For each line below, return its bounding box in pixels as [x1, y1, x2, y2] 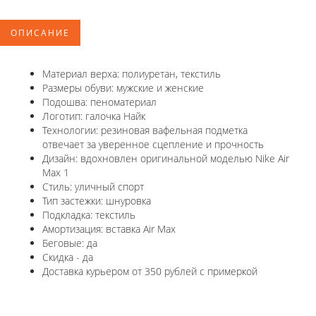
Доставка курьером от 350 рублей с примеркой [42, 265, 257, 279]
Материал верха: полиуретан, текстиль [42, 67, 221, 81]
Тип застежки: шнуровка [42, 194, 151, 208]
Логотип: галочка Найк [42, 109, 145, 123]
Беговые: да [42, 236, 97, 250]
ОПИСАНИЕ [11, 27, 70, 39]
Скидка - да [42, 250, 93, 265]
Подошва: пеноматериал [42, 95, 157, 109]
